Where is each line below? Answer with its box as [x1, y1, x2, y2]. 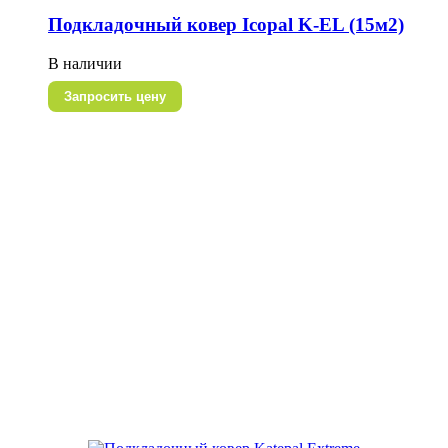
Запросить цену [64, 88, 166, 104]
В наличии [48, 54, 122, 72]
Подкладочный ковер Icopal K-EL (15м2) [48, 14, 404, 36]
